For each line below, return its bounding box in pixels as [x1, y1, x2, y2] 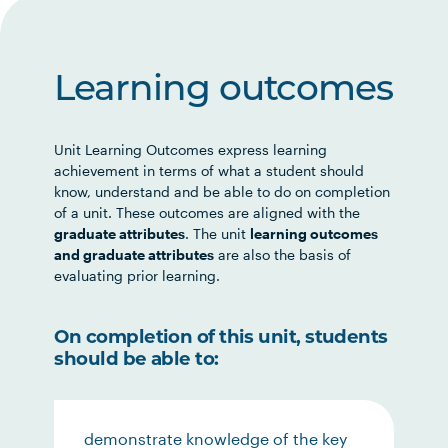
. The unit [185, 225, 251, 242]
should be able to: [54, 347, 219, 370]
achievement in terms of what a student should [54, 162, 365, 179]
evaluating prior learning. [54, 267, 221, 284]
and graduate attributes [54, 246, 215, 263]
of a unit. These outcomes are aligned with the [54, 204, 361, 221]
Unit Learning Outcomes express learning [54, 141, 328, 158]
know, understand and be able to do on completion [54, 183, 391, 200]
